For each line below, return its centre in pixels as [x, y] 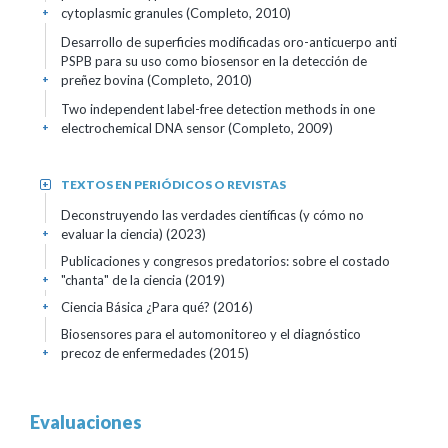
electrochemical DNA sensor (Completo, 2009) [197, 128]
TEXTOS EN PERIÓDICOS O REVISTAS [173, 184]
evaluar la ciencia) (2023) [133, 234]
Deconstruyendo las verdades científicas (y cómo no [212, 215]
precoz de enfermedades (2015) [155, 353]
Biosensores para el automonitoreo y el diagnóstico [211, 334]
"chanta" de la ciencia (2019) [143, 280]
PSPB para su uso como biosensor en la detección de [214, 61]
